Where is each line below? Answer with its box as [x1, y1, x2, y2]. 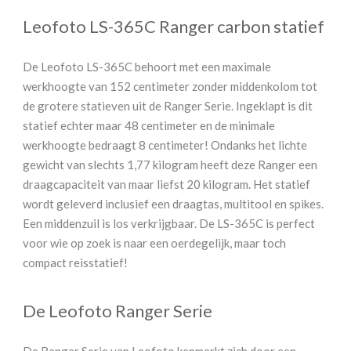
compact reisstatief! [23, 255, 128, 270]
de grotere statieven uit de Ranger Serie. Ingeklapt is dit [23, 99, 313, 114]
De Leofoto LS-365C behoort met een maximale [23, 60, 271, 74]
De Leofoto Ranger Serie [23, 300, 212, 322]
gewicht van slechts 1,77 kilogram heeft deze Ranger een [23, 157, 317, 172]
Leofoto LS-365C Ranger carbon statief [23, 16, 324, 38]
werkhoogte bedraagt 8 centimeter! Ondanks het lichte [23, 138, 307, 153]
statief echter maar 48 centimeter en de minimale [23, 118, 275, 133]
